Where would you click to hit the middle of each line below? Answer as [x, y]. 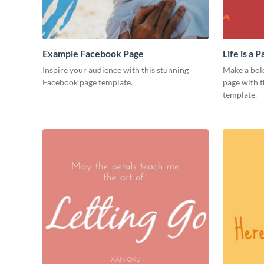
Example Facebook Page [93, 54]
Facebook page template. [88, 82]
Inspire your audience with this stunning [115, 70]
